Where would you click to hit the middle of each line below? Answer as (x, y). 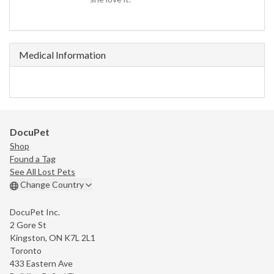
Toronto (26, 251)
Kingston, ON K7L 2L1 (53, 238)
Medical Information (62, 55)
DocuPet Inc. (35, 212)
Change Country (52, 185)
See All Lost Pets (43, 172)
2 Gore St (28, 225)
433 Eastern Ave (41, 264)
